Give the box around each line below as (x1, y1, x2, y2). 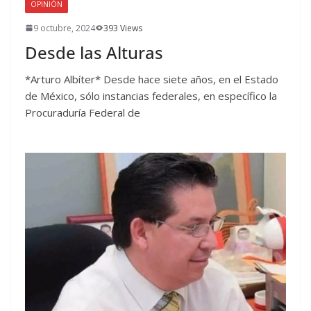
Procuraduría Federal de (25, 105, 140, 119)
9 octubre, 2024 (33, 22, 95, 34)
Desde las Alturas (25, 40, 163, 64)
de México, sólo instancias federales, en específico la (25, 88, 277, 103)
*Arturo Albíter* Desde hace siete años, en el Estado (25, 72, 278, 86)
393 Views (103, 22, 142, 34)
